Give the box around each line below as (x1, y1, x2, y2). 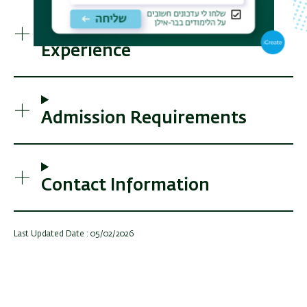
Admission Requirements (41, 110, 247, 127)
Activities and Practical (41, 24, 228, 41)
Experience (41, 43, 131, 60)
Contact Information (41, 177, 210, 195)
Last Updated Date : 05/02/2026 (14, 230, 134, 239)
